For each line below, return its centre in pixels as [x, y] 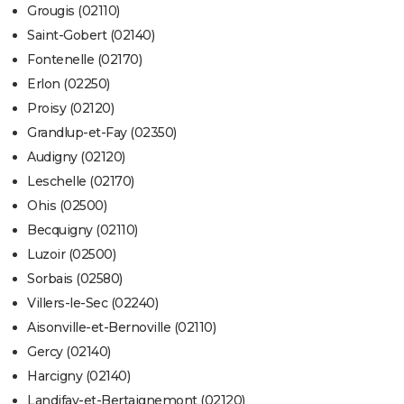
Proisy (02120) [70, 109]
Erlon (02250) [69, 84]
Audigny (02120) [76, 157]
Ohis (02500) [67, 206]
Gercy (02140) [69, 352]
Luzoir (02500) [71, 255]
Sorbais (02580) [75, 279]
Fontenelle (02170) [84, 60]
